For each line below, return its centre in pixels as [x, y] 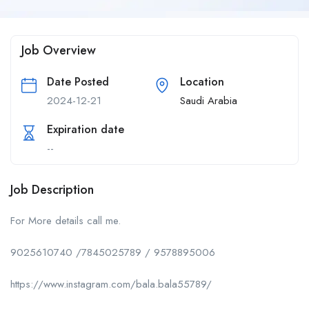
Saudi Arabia [209, 100]
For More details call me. [66, 220]
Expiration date [86, 129]
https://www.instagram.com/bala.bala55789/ [111, 284]
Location [202, 81]
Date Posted [78, 81]
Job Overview [59, 50]
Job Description [52, 189]
